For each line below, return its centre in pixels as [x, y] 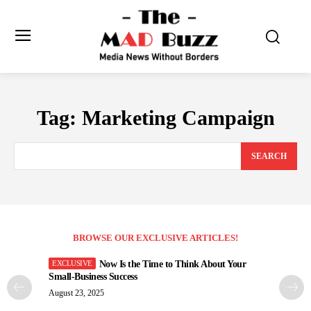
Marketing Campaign [178, 117]
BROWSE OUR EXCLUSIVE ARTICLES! [155, 238]
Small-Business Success [93, 277]
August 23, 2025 [76, 293]
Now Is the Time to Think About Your [172, 264]
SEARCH [269, 157]
